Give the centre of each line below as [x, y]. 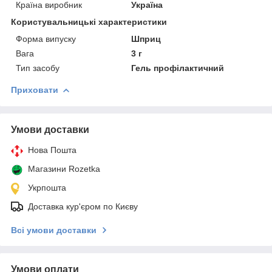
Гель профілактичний [178, 68]
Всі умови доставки [54, 230]
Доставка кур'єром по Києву [83, 206]
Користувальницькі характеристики [89, 22]
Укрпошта [47, 187]
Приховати [35, 90]
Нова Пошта [52, 150]
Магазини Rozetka [64, 168]
